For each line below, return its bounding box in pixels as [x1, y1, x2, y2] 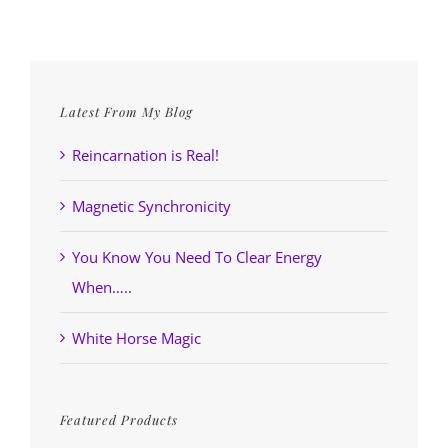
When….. [72, 277, 132, 298]
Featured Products [60, 411, 178, 429]
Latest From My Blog [60, 102, 193, 120]
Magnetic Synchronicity [72, 196, 231, 217]
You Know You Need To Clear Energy [72, 247, 322, 268]
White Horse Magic [72, 328, 201, 349]
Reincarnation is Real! [72, 145, 219, 166]
